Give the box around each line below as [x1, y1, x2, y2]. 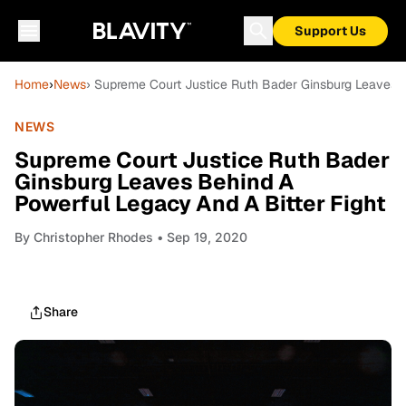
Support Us [295, 23, 366, 39]
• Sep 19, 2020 [153, 229, 247, 245]
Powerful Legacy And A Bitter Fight [14, 189, 386, 217]
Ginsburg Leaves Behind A [14, 168, 295, 196]
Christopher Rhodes [34, 229, 153, 245]
